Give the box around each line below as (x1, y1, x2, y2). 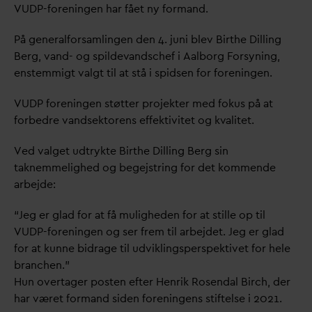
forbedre (14, 113, 62, 128)
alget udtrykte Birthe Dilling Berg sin (43, 143, 228, 159)
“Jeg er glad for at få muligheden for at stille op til (14, 208, 265, 223)
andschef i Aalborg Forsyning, (129, 49, 281, 64)
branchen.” (14, 258, 70, 273)
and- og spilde (49, 49, 123, 64)
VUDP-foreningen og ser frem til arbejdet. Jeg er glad (14, 224, 284, 240)
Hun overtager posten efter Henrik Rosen (14, 274, 223, 290)
